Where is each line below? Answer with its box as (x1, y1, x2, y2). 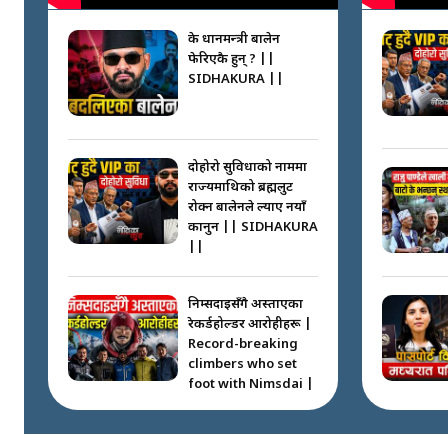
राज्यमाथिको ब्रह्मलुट (188, 178, 293, 196)
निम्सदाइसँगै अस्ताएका (188, 295, 303, 313)
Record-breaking (188, 335, 298, 353)
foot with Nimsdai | (188, 375, 314, 393)
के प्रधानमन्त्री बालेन (188, 30, 280, 48)
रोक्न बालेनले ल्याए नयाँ (188, 198, 306, 216)
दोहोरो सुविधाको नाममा (188, 158, 307, 176)
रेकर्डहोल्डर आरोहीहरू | (188, 315, 312, 333)
